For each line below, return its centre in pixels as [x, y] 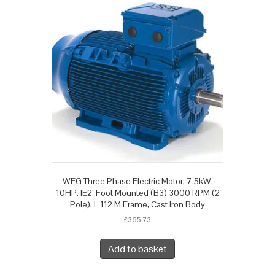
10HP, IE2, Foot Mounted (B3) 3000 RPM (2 [137, 193]
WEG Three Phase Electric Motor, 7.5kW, [137, 181]
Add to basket [137, 249]
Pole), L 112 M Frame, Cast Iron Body [137, 205]
